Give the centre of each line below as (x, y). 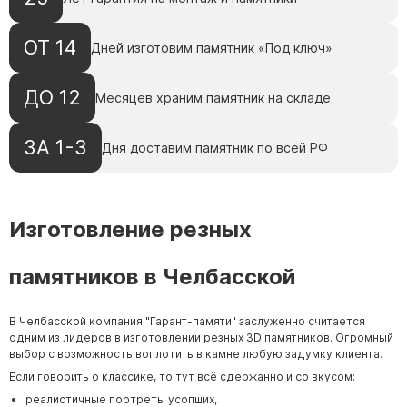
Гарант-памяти (191, 321)
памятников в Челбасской (152, 276)
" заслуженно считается (298, 321)
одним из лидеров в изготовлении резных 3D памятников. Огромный (201, 337)
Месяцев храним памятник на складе (213, 97)
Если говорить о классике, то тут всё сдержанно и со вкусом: (182, 376)
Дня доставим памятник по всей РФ (215, 147)
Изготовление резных (130, 229)
